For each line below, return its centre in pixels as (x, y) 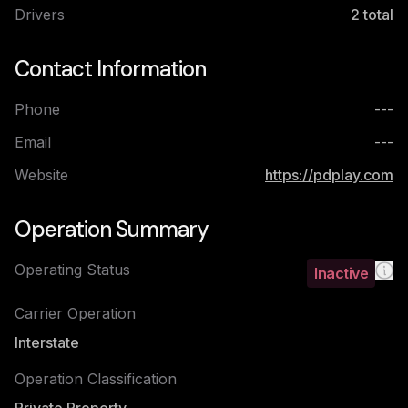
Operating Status (72, 270)
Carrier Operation (75, 313)
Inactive (341, 273)
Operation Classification (96, 379)
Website (41, 175)
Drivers (40, 15)
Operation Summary (112, 229)
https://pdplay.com (329, 175)
